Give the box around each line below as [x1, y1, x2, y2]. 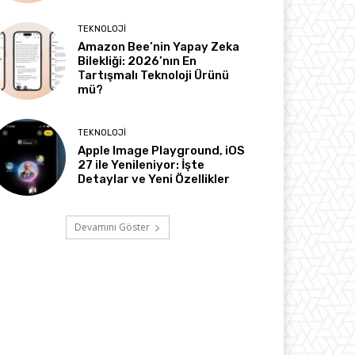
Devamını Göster [74, 219, 150, 234]
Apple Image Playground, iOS [78, 143, 246, 158]
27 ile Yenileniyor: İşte [78, 157, 205, 172]
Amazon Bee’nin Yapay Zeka [78, 40, 240, 55]
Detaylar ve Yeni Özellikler [78, 171, 231, 186]
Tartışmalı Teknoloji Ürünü [78, 68, 230, 83]
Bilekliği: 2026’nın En [78, 54, 197, 69]
